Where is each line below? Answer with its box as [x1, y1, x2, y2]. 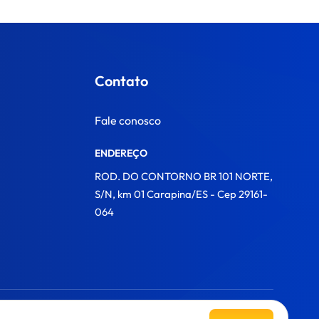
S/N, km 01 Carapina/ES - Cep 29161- [95, 187, 268, 201]
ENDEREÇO [95, 147, 147, 159]
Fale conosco [95, 113, 161, 127]
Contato [95, 72, 148, 90]
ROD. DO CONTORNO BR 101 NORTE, [95, 169, 273, 183]
